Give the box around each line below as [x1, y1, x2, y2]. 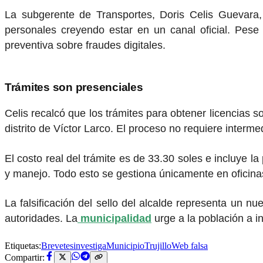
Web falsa [171, 240, 208, 251]
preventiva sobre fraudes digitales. [5, 39, 166, 52]
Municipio [106, 240, 144, 251]
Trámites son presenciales [5, 81, 143, 94]
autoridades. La [5, 213, 77, 225]
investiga [73, 240, 106, 251]
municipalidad [77, 213, 151, 225]
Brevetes [41, 240, 73, 251]
